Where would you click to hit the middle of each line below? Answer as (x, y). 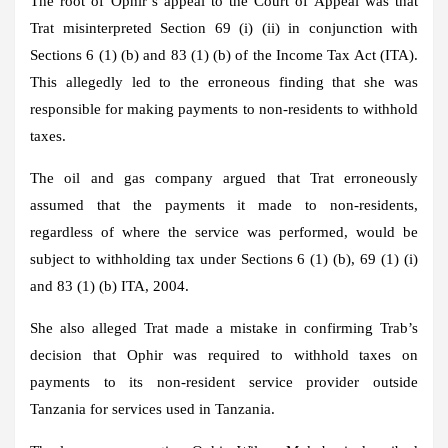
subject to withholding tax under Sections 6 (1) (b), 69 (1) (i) (224, 258)
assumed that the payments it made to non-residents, (224, 204)
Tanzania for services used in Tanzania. (152, 408)
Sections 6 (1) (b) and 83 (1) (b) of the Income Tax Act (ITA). (224, 54)
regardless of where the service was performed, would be (224, 231)
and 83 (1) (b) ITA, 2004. (109, 285)
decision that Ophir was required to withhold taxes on (224, 354)
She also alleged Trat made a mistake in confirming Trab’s (224, 327)
